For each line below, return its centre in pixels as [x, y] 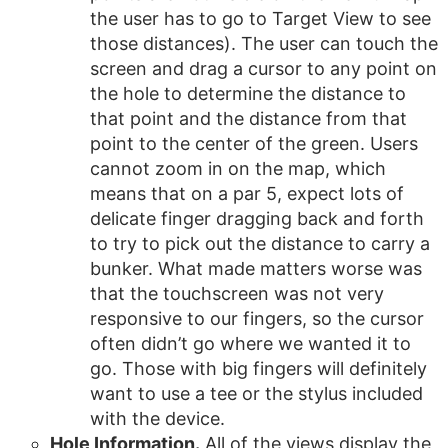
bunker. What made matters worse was [256, 268]
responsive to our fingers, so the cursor [257, 318]
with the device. [157, 418]
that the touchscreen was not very [237, 293]
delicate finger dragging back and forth [257, 218]
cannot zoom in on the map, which [238, 168]
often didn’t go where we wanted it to [250, 343]
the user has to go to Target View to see [260, 18]
